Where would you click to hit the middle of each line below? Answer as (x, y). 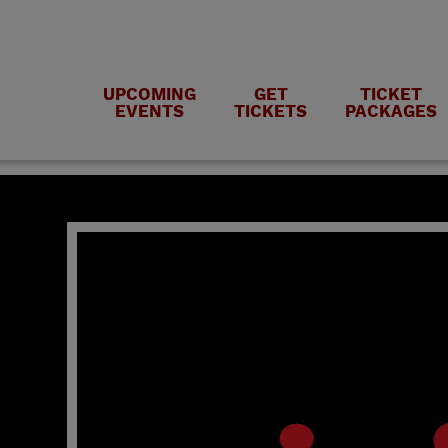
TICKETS (271, 111)
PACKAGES (390, 111)
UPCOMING (150, 94)
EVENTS (150, 111)
